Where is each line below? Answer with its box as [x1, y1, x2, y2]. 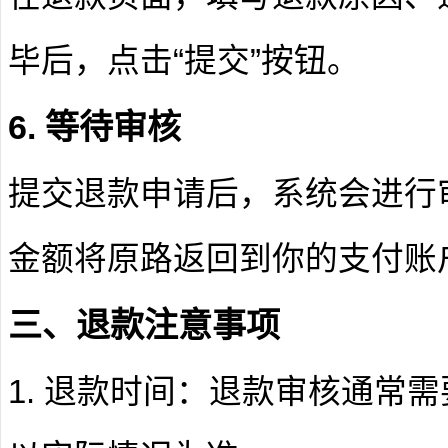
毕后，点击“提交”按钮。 [8, 42, 360, 79]
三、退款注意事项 [8, 306, 280, 344]
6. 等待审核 [8, 108, 181, 146]
